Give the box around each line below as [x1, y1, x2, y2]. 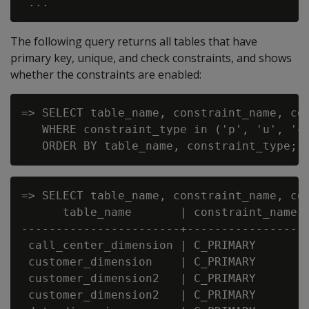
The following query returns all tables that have [10, 34, 257, 49]
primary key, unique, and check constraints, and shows [10, 50, 292, 66]
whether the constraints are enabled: [10, 67, 201, 82]
